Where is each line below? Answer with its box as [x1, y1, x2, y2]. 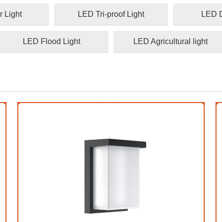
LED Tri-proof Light [78, 10, 144, 18]
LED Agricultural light [133, 37, 208, 46]
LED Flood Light [23, 37, 80, 46]
